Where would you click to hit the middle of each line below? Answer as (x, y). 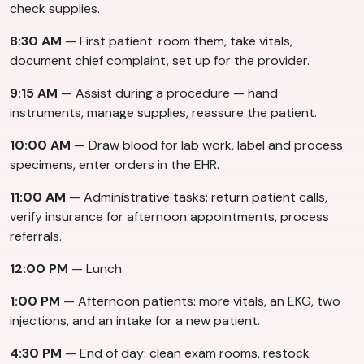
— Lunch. (96, 269)
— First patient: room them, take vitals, (177, 41)
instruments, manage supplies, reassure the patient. (163, 113)
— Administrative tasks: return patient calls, (197, 197)
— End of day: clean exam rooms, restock (186, 353)
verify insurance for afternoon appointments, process (169, 217)
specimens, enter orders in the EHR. (115, 165)
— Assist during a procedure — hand (168, 93)
